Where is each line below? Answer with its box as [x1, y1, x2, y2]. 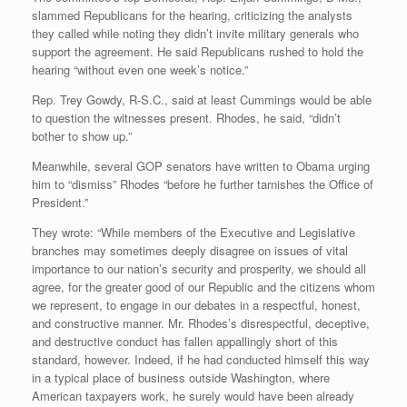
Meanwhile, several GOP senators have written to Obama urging [32, 157, 370, 175]
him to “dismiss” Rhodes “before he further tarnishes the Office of [32, 175, 373, 194]
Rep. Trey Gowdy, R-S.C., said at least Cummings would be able [32, 91, 372, 109]
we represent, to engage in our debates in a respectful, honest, [32, 296, 361, 314]
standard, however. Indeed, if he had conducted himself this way [32, 351, 370, 369]
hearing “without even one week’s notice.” [32, 61, 248, 79]
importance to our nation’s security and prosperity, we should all [32, 260, 366, 278]
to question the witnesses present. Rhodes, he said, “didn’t [32, 109, 341, 127]
